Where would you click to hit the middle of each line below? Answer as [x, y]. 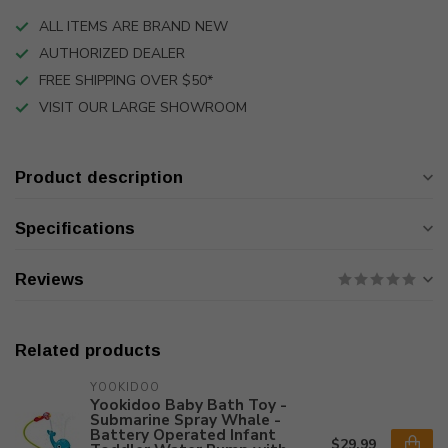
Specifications [75, 228]
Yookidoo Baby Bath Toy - [188, 404]
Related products [88, 350]
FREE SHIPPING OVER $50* [126, 80]
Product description [99, 177]
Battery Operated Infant [183, 434]
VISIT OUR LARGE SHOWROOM [143, 107]
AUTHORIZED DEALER [112, 53]
